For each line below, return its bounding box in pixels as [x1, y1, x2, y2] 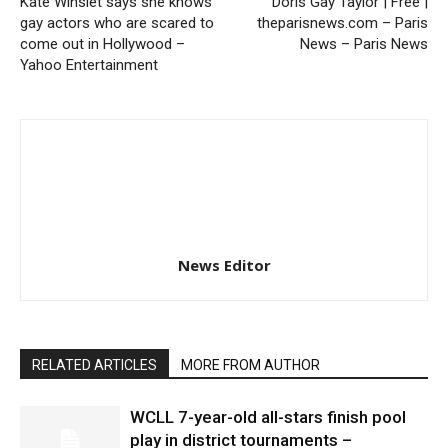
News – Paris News [300, 35, 428, 54]
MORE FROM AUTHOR [181, 357, 320, 374]
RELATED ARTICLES [32, 357, 157, 374]
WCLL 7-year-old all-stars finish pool [130, 407, 406, 428]
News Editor [177, 255, 271, 276]
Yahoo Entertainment [20, 56, 158, 75]
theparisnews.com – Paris [257, 14, 428, 33]
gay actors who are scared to [20, 14, 214, 33]
